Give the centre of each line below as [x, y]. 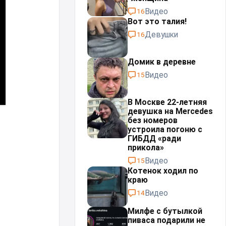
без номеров [153, 120]
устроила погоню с [165, 129]
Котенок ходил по [163, 171]
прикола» [146, 148]
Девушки [161, 35]
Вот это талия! [157, 21]
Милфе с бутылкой [165, 211]
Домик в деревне [162, 62]
